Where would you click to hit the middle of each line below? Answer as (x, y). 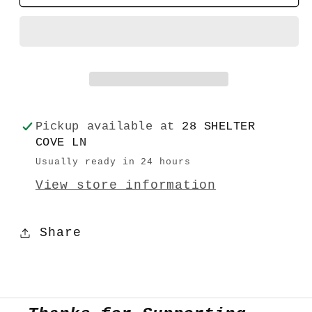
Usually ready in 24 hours (113, 162)
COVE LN (61, 142)
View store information (126, 186)
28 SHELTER (219, 126)
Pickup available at (109, 126)
